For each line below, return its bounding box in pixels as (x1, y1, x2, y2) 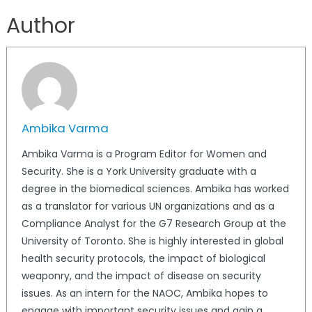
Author (6, 11, 75, 41)
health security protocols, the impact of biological (21, 251, 265, 266)
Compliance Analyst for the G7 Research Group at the (21, 217, 286, 231)
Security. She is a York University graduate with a (21, 164, 256, 179)
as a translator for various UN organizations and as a (21, 199, 274, 214)
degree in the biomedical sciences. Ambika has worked (21, 182, 289, 196)
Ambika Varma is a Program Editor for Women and (21, 147, 267, 162)
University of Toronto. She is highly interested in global (21, 234, 283, 249)
